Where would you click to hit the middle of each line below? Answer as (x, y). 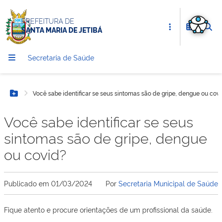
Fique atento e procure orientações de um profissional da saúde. (108, 209)
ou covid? (35, 154)
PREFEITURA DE (48, 21)
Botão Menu (37, 98)
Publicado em (28, 183)
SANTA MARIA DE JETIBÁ (62, 30)
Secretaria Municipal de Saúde (168, 183)
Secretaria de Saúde (61, 57)
